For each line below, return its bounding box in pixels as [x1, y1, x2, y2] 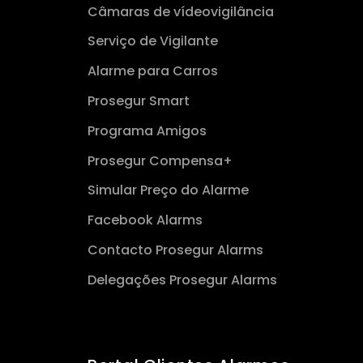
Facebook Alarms [88, 211, 203, 230]
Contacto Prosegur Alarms [88, 240, 263, 259]
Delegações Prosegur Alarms [88, 270, 277, 289]
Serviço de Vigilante [88, 32, 218, 51]
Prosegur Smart [88, 91, 190, 110]
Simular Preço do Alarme [88, 181, 249, 200]
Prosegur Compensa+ [88, 151, 233, 170]
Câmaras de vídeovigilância [88, 2, 274, 21]
